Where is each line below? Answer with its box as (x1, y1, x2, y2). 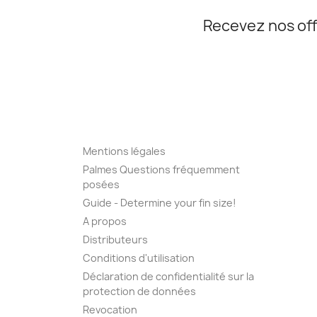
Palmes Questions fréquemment (83, 163, 240, 177)
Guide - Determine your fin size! (83, 196, 236, 210)
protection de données (83, 284, 196, 299)
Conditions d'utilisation (83, 251, 195, 265)
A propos (83, 214, 127, 229)
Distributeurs (83, 233, 148, 247)
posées (83, 178, 120, 192)
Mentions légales (83, 144, 166, 158)
